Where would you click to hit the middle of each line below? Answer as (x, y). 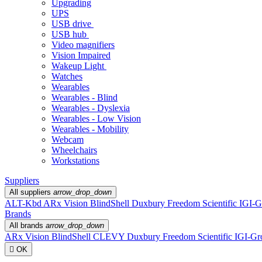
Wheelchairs (74, 150)
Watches (67, 76)
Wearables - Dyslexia (91, 108)
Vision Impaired (81, 55)
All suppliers (31, 192)
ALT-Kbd (24, 203)
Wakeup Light (79, 66)
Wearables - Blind (85, 97)
